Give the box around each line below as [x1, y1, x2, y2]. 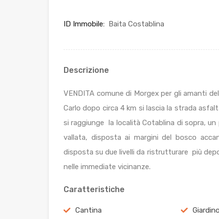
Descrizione [64, 66, 109, 75]
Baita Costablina [107, 20, 164, 29]
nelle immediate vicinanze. [64, 162, 151, 172]
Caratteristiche [64, 185, 125, 195]
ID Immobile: [64, 20, 105, 29]
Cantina [75, 206, 102, 215]
